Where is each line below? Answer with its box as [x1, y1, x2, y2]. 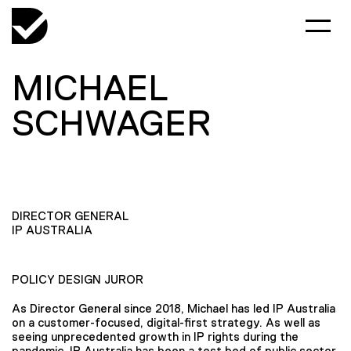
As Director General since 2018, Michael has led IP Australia [12, 301, 335, 315]
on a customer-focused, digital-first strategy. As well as [12, 315, 320, 329]
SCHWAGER [12, 103, 211, 143]
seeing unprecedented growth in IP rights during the [12, 329, 299, 343]
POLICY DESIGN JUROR [12, 273, 143, 286]
